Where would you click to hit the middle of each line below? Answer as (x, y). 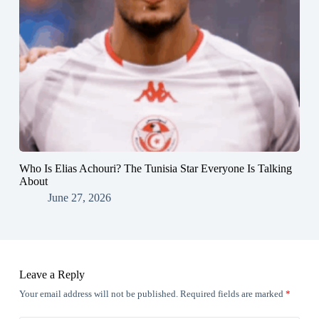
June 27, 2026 (79, 198)
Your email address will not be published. (98, 294)
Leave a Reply (52, 274)
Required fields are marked (232, 294)
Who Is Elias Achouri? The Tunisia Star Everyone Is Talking (155, 168)
